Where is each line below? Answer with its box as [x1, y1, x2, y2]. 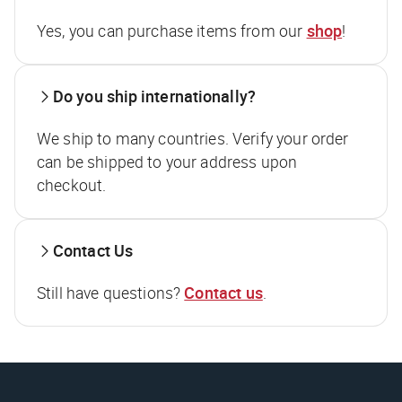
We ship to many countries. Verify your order [37, 127, 349, 149]
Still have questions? [37, 281, 185, 303]
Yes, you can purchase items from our [37, 19, 307, 41]
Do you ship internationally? [53, 84, 256, 107]
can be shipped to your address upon [37, 150, 298, 172]
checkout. [37, 173, 107, 196]
